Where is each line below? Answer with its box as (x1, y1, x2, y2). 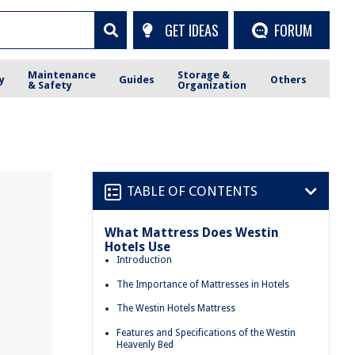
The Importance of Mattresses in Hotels (116, 278, 289, 290)
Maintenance (28, 68, 97, 81)
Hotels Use (105, 239, 170, 254)
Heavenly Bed (116, 338, 174, 350)
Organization (177, 78, 247, 91)
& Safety (28, 78, 73, 91)
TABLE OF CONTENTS (127, 182, 258, 199)
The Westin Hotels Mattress (116, 303, 235, 315)
